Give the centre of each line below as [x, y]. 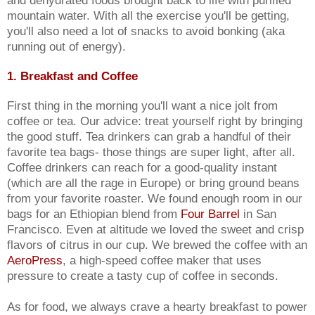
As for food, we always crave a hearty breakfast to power [157, 306]
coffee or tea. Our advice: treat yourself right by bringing [155, 121]
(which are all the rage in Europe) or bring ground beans [153, 182]
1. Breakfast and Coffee [72, 76]
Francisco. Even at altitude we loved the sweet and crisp [155, 229]
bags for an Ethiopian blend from [94, 213]
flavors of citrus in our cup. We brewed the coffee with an [157, 244]
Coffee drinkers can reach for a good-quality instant [142, 167]
